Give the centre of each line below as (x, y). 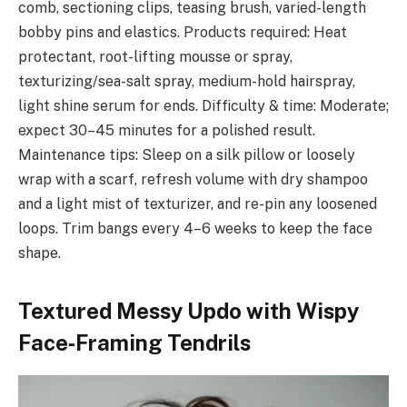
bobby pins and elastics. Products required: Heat (183, 33)
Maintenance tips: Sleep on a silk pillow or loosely (187, 155)
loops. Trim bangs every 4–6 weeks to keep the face (195, 229)
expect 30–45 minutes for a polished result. (167, 131)
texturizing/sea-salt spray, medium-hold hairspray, (187, 82)
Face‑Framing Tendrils (134, 342)
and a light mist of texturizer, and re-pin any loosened (198, 204)
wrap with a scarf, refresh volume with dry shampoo (193, 180)
